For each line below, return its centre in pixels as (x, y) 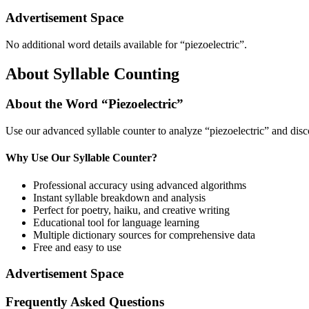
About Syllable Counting (92, 73)
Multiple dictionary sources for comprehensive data (144, 235)
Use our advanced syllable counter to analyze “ (108, 131)
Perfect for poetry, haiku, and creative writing (131, 210)
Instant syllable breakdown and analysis (119, 197)
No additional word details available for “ (95, 44)
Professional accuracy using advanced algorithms (140, 185)
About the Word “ (57, 104)
